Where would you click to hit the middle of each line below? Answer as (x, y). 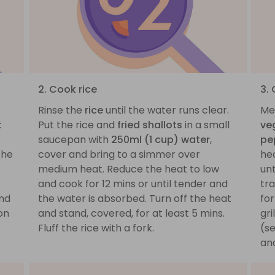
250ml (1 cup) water (160, 139)
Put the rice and (77, 125)
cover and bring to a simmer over (119, 154)
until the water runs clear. (166, 110)
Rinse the (61, 110)
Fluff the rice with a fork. (96, 228)
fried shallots (149, 125)
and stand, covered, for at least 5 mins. (131, 213)
